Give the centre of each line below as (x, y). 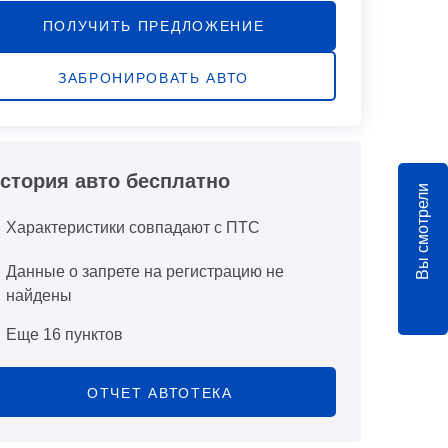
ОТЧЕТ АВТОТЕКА (160, 393)
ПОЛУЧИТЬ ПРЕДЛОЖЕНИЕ (153, 26)
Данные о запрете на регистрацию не (145, 271)
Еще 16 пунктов (64, 334)
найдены (39, 295)
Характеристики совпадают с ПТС (133, 227)
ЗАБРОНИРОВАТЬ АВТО (153, 77)
